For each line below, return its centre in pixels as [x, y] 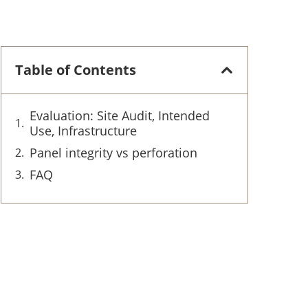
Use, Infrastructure [83, 130]
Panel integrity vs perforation [113, 152]
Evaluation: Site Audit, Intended [120, 115]
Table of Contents [76, 69]
